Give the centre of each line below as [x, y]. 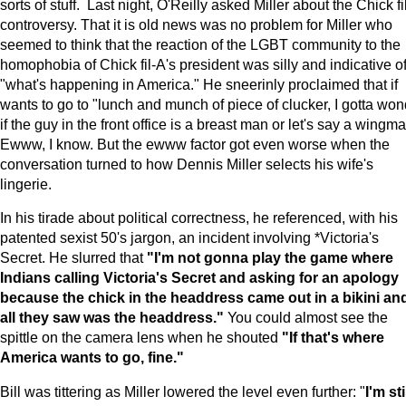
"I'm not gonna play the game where [270, 258]
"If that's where [333, 338]
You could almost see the [306, 318]
